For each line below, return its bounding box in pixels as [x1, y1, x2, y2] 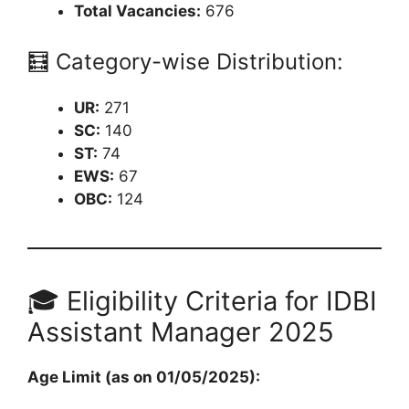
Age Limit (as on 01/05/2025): [27, 368, 260, 387]
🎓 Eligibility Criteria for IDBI [27, 285, 377, 318]
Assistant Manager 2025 [27, 316, 334, 349]
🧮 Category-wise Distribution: [27, 48, 343, 76]
